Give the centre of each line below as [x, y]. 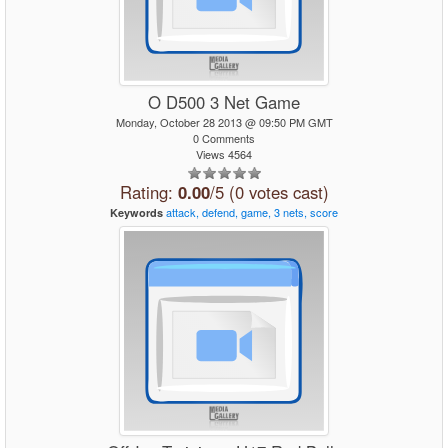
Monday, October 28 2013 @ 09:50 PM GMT [224, 122]
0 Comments [224, 138]
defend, [220, 212]
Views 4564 [224, 154]
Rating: [148, 192]
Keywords [136, 212]
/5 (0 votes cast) [269, 192]
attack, [182, 212]
